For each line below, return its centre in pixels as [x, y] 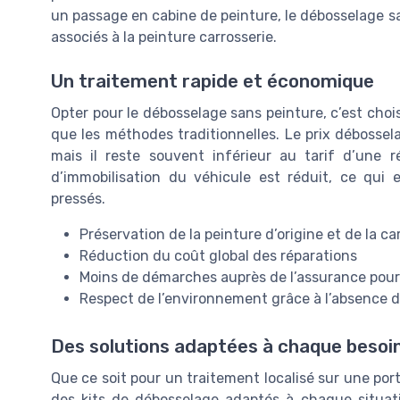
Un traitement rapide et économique [212, 81]
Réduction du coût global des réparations [218, 255]
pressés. [78, 198]
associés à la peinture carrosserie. [164, 37]
